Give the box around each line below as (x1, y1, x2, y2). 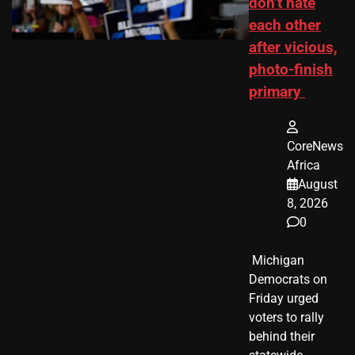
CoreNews (287, 139, 343, 155)
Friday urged (249, 291, 319, 307)
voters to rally (249, 310, 324, 326)
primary (249, 83, 305, 101)
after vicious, (249, 39, 338, 57)
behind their (249, 329, 315, 345)
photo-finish (249, 61, 333, 79)
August (298, 177, 338, 193)
